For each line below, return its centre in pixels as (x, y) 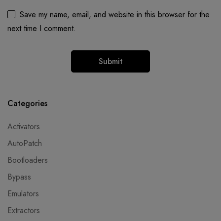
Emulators (23, 194)
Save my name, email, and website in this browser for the (115, 15)
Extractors (24, 210)
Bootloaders (28, 160)
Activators (24, 127)
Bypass (19, 177)
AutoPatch (25, 143)
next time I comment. (42, 28)
